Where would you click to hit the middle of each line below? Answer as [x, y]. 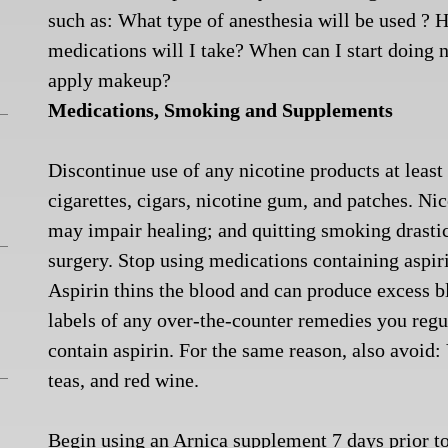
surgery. [81, 260]
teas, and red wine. [124, 380]
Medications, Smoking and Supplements [221, 110]
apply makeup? [110, 80]
